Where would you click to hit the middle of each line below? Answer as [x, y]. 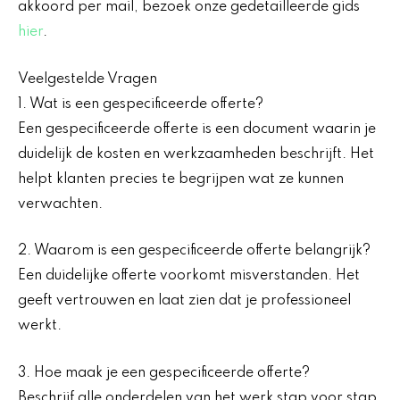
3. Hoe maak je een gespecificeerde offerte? [164, 373]
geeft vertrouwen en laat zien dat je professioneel [184, 301]
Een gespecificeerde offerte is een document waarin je [197, 129]
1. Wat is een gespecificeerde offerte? [141, 104]
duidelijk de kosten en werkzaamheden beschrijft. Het [196, 154]
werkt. [40, 326]
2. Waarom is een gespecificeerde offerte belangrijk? [194, 251]
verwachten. [60, 204]
